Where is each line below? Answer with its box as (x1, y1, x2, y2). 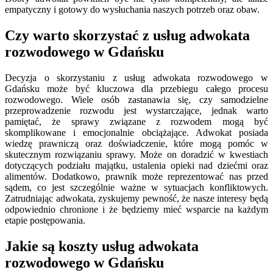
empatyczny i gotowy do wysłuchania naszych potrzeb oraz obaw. (5, 4, 260, 15)
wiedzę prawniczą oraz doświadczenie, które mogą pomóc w (5, 138, 268, 149)
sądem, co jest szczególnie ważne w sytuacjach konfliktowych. (5, 182, 268, 193)
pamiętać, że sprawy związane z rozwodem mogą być (5, 116, 268, 127)
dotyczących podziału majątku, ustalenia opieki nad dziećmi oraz (5, 160, 268, 171)
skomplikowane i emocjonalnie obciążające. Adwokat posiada (5, 127, 268, 138)
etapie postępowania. (5, 214, 85, 225)
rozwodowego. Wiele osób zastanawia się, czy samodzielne (5, 94, 268, 105)
